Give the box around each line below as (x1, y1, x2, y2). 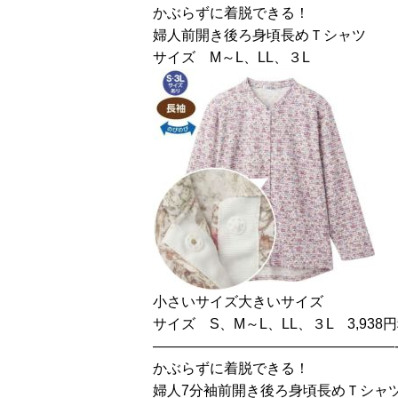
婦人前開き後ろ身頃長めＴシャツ (153, 28, 366, 43)
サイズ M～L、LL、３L (153, 50, 310, 65)
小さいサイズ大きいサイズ (153, 294, 323, 309)
